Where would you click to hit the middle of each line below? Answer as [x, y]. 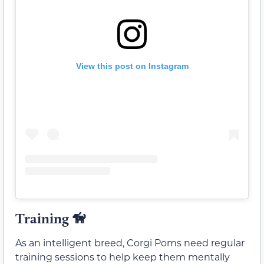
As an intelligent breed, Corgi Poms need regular [130, 242]
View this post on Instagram [132, 66]
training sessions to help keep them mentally [123, 256]
